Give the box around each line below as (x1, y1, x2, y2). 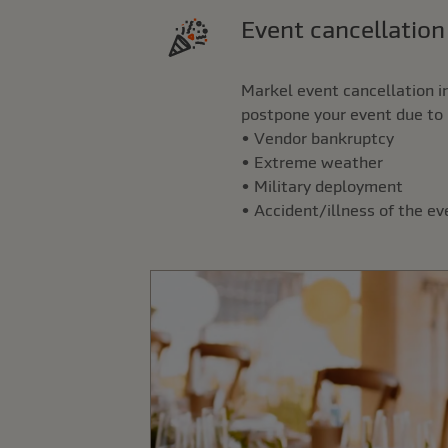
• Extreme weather (240, 153, 383, 171)
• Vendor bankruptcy (240, 129, 394, 147)
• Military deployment (240, 177, 403, 195)
